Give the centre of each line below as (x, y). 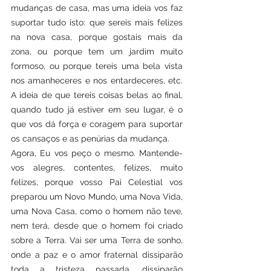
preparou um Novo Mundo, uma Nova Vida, (97, 197)
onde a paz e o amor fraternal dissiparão (97, 255)
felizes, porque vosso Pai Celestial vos (97, 182)
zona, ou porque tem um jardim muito (97, 51)
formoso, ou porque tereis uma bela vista (97, 66)
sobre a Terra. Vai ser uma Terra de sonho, (97, 240)
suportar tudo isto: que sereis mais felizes (97, 22)
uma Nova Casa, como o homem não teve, (97, 211)
